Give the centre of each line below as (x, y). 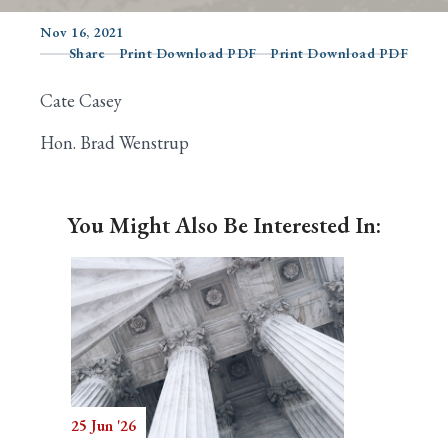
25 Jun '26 (103, 425)
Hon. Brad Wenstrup (114, 142)
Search (65, 76)
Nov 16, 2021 (81, 32)
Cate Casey (81, 100)
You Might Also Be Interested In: (224, 225)
